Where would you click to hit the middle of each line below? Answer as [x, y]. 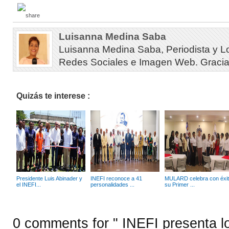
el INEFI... [29, 185]
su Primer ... [180, 185]
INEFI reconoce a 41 [116, 179]
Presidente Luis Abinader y [49, 179]
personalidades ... [112, 185]
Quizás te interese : [53, 96]
